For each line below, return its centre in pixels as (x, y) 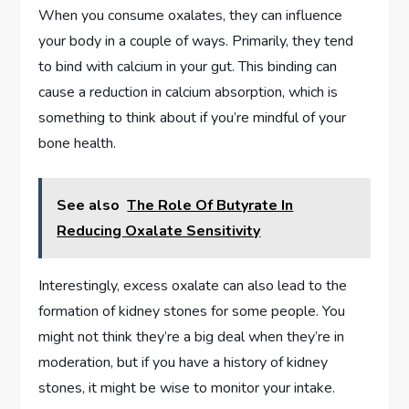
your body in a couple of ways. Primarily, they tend (196, 42)
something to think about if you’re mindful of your (193, 118)
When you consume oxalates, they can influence (191, 16)
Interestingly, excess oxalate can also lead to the (193, 286)
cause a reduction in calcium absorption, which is (189, 93)
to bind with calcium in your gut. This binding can (188, 67)
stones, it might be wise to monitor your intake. (187, 388)
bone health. (78, 144)
